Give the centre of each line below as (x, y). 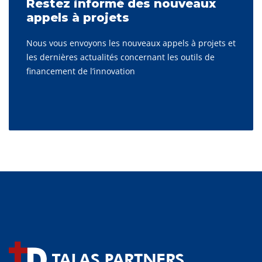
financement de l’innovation (81, 71)
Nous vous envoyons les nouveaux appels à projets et (131, 43)
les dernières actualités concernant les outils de (120, 57)
